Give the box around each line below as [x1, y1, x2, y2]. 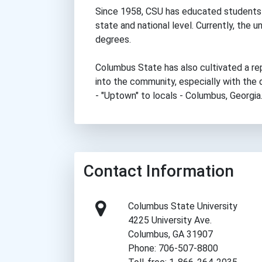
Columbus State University [128, 200, 238, 212]
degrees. [95, 33, 131, 45]
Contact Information [84, 161, 234, 181]
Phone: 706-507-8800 [128, 242, 219, 254]
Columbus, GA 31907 [128, 228, 213, 240]
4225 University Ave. [128, 214, 212, 226]
